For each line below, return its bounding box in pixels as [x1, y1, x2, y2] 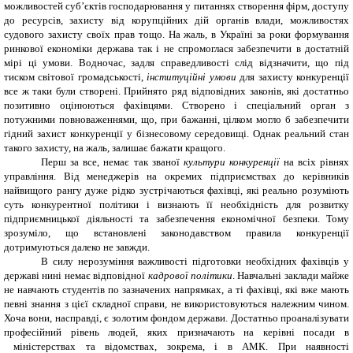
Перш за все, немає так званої [41, 155, 184, 168]
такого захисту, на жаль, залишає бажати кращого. [4, 141, 225, 154]
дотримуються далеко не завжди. [4, 240, 150, 253]
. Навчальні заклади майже [232, 269, 349, 281]
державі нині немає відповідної [4, 269, 148, 281]
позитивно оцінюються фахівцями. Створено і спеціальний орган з [4, 98, 349, 111]
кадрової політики [147, 269, 232, 281]
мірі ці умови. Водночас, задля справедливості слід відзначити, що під [4, 56, 349, 69]
